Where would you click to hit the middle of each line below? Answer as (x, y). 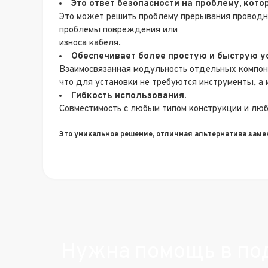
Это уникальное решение (106, 135)
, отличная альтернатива (200, 135)
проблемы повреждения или (118, 30)
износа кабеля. (90, 43)
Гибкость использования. (129, 96)
